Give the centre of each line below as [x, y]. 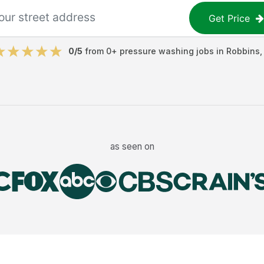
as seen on [132, 146]
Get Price [230, 18]
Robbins [243, 51]
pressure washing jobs [166, 51]
